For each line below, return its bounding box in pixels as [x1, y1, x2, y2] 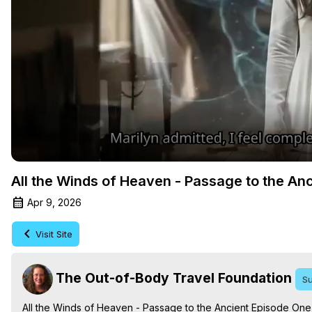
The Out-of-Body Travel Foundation [56, 269, 292, 286]
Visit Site [36, 228, 72, 240]
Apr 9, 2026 [27, 196, 81, 208]
